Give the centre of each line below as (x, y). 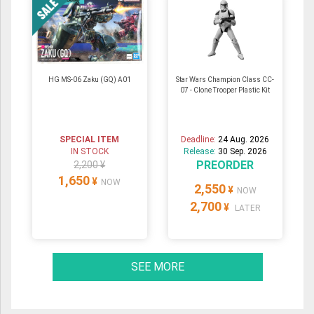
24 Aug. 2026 (244, 140)
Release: (200, 152)
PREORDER (225, 165)
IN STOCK (89, 152)
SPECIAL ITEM (90, 140)
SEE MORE (157, 267)
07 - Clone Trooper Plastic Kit (225, 90)
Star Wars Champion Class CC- (225, 80)
